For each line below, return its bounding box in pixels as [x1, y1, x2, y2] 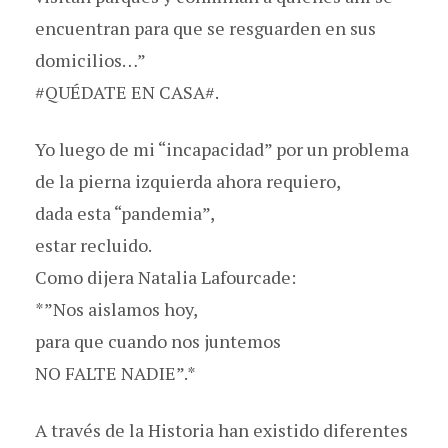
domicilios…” [35, 47, 146, 72]
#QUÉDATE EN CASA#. [35, 79, 219, 104]
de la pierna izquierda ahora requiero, [35, 168, 341, 193]
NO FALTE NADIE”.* [35, 360, 196, 385]
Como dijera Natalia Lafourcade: [35, 264, 296, 289]
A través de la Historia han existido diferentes [35, 417, 408, 442]
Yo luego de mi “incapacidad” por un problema [35, 136, 409, 161]
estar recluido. [35, 232, 152, 257]
